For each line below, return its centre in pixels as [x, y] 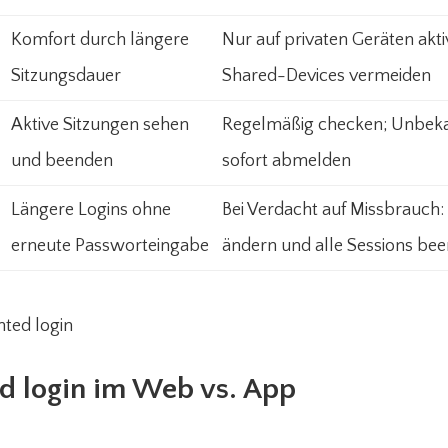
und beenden [62, 161]
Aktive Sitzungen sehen [100, 125]
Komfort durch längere [100, 40]
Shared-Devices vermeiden [326, 76]
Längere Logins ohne [91, 210]
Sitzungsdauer [66, 76]
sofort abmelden [286, 161]
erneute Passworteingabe [110, 246]
